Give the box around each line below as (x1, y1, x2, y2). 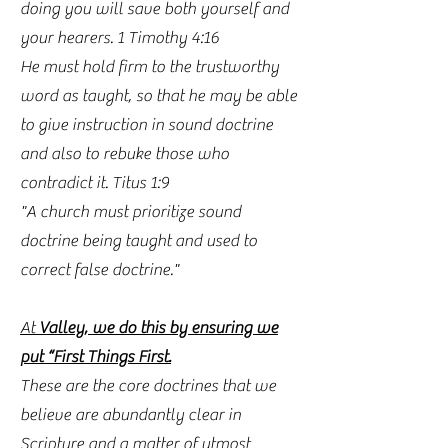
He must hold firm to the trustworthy (20, 57, 279, 77)
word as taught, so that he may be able (20, 86, 297, 106)
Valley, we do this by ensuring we (35, 318, 278, 338)
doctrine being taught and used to (20, 231, 257, 251)
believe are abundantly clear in (20, 405, 241, 425)
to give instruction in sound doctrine (20, 115, 273, 135)
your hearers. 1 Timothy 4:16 (20, 28, 219, 48)
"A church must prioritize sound (20, 202, 241, 222)
